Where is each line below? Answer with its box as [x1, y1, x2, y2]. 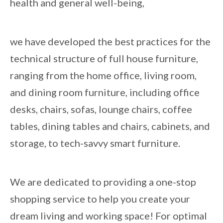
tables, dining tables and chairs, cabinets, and [10, 119, 210, 132]
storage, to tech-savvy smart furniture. [10, 136, 180, 149]
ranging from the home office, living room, [10, 69, 197, 81]
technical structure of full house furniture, [10, 52, 198, 64]
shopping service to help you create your [10, 192, 190, 205]
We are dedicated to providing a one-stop [10, 175, 196, 188]
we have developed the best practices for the [10, 35, 211, 47]
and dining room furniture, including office [10, 86, 200, 98]
